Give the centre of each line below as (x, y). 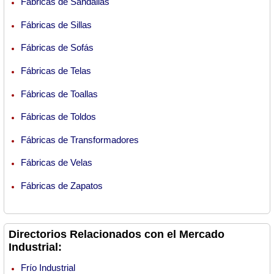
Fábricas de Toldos (58, 117)
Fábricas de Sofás (57, 48)
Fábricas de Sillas (56, 24)
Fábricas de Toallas (59, 94)
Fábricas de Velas (57, 163)
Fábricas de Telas (56, 71)
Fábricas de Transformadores (80, 139)
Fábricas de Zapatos (62, 185)
